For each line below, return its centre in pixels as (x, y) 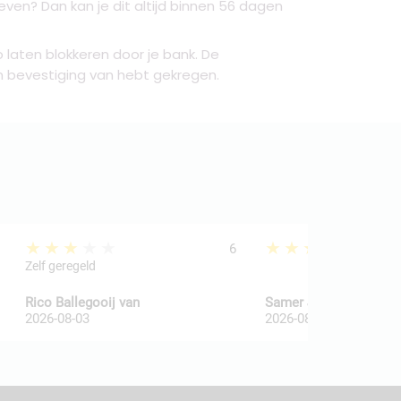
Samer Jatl (298, 303)
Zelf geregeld (61, 266)
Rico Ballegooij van (83, 303)
